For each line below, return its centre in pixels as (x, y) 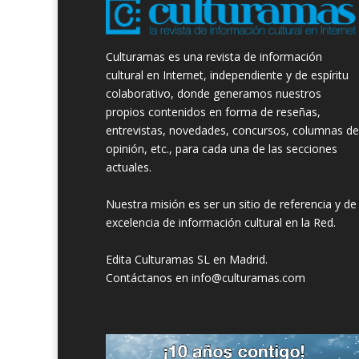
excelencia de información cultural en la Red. (221, 222)
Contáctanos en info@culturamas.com (206, 277)
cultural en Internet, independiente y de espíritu (227, 75)
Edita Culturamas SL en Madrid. (187, 259)
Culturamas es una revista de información (214, 56)
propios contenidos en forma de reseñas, (213, 111)
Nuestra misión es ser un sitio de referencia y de (231, 204)
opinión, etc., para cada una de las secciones (222, 148)
